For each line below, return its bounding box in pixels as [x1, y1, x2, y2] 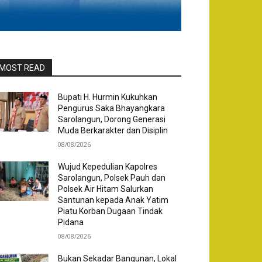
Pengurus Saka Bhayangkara [58, 104, 166, 113]
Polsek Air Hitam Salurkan [58, 184, 154, 194]
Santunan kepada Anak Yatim [58, 195, 169, 205]
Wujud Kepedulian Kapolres [58, 162, 158, 172]
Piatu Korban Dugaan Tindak [58, 206, 163, 216]
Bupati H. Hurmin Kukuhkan [58, 92, 158, 102]
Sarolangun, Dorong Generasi [58, 115, 166, 125]
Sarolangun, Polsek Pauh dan [58, 173, 166, 183]
